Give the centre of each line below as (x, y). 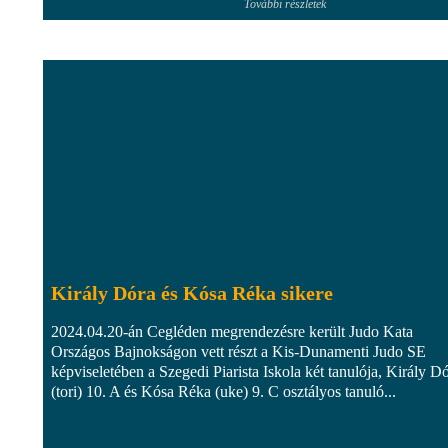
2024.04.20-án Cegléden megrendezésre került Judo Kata (232, 331)
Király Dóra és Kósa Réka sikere (192, 292)
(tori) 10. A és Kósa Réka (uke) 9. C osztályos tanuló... (223, 391)
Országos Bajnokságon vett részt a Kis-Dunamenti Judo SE (238, 351)
